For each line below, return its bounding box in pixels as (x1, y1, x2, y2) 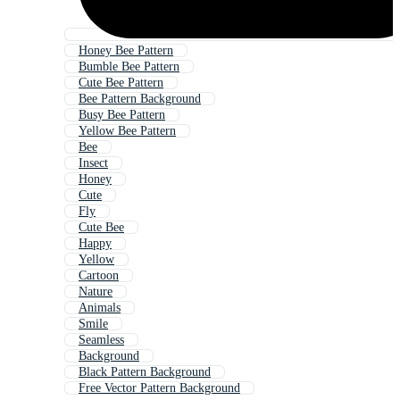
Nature (79, 285, 112, 299)
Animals (79, 301, 121, 315)
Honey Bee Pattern (79, 44, 173, 58)
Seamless (79, 333, 124, 347)
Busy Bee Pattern (79, 108, 165, 122)
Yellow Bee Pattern (79, 124, 176, 138)
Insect (79, 156, 108, 171)
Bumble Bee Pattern (79, 60, 179, 74)
